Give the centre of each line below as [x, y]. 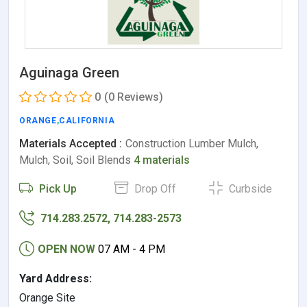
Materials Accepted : [71, 144]
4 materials [162, 160]
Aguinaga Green [69, 73]
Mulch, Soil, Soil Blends [76, 160]
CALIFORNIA [87, 121]
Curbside [249, 189]
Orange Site [47, 298]
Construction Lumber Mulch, [192, 144]
